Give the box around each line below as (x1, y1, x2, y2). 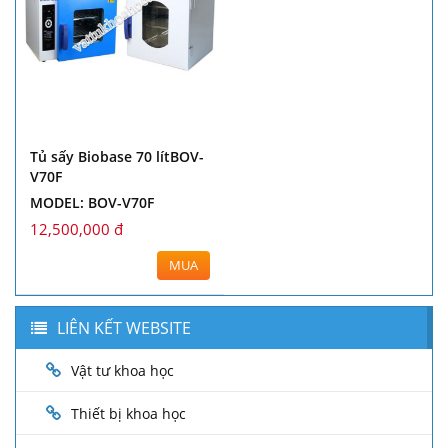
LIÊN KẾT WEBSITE (57, 317, 191, 340)
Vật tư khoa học (71, 361, 174, 381)
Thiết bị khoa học (71, 404, 186, 424)
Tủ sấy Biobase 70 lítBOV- (30, 147, 204, 167)
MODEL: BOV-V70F (30, 193, 154, 213)
